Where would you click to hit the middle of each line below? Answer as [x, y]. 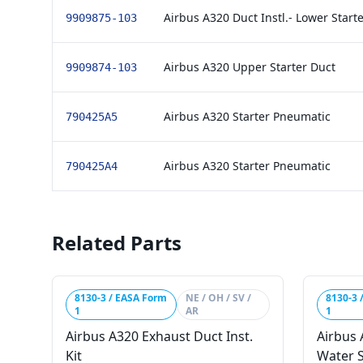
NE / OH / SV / [219, 298]
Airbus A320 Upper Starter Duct [250, 67]
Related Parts [117, 243]
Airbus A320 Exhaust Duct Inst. [159, 336]
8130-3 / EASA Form [121, 298]
